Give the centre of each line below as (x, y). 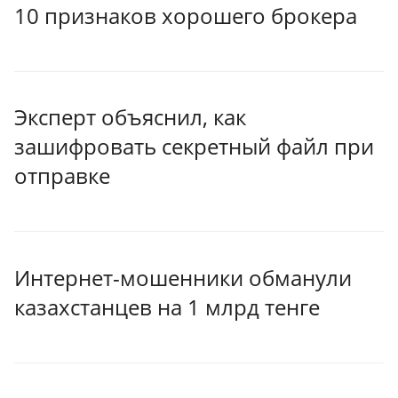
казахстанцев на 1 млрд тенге (167, 306)
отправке (62, 176)
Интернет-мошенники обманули (183, 277)
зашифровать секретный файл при (194, 147)
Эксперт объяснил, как (130, 117)
